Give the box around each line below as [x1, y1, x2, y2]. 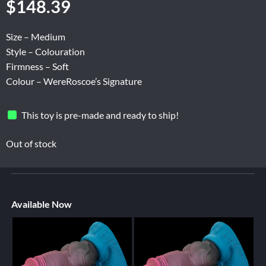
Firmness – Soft [6, 61, 69, 72]
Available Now [11, 198, 72, 210]
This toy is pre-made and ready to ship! [21, 109, 179, 121]
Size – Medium [6, 31, 65, 43]
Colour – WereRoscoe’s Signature [6, 75, 142, 87]
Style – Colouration [6, 46, 85, 58]
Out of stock [6, 138, 56, 150]
